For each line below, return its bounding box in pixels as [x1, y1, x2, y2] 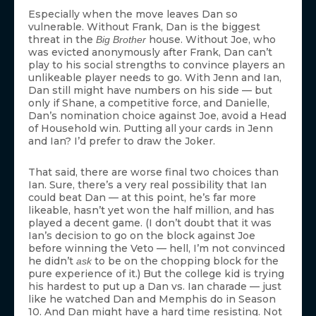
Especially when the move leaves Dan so [28, 8, 238, 21]
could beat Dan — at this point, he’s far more [28, 191, 256, 205]
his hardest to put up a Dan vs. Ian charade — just [28, 280, 281, 293]
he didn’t [28, 255, 76, 268]
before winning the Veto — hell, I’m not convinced [28, 242, 285, 255]
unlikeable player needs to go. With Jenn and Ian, [28, 71, 281, 85]
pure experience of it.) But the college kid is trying [28, 267, 284, 281]
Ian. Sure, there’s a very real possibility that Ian [28, 178, 267, 192]
